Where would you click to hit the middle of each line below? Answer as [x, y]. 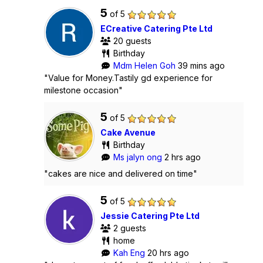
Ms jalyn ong [139, 157]
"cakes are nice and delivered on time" [121, 173]
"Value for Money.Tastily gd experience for [128, 77]
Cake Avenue [128, 132]
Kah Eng [130, 252]
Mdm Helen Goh [145, 65]
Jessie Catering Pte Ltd [150, 215]
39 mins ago [201, 65]
